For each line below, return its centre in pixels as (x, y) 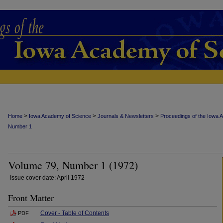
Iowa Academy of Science (60, 116)
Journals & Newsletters (126, 116)
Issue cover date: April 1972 (47, 178)
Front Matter (31, 198)
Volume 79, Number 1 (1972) (73, 165)
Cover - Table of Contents (75, 213)
